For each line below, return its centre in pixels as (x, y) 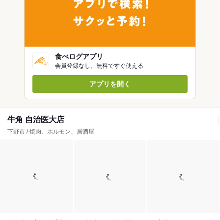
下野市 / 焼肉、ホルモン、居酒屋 (51, 132)
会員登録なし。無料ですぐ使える (99, 66)
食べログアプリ (79, 57)
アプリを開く (110, 84)
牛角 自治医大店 (36, 120)
